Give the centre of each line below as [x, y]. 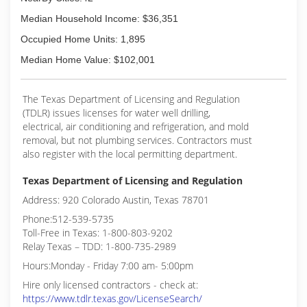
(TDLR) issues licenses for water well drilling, [116, 113]
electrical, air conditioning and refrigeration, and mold [136, 126]
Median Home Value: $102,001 [88, 60]
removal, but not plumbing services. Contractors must [137, 140]
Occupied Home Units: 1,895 [83, 39]
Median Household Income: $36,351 [99, 19]
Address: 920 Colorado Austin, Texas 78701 [116, 200]
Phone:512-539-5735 [68, 219]
